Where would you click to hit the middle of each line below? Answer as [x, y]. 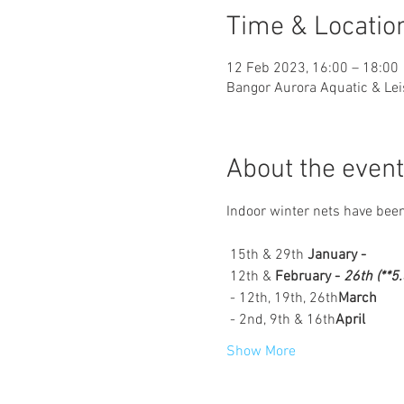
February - [309, 277]
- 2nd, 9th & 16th [282, 320]
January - [338, 255]
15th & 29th [266, 255]
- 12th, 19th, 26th [284, 298]
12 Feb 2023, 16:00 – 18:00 [312, 69]
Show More [261, 352]
